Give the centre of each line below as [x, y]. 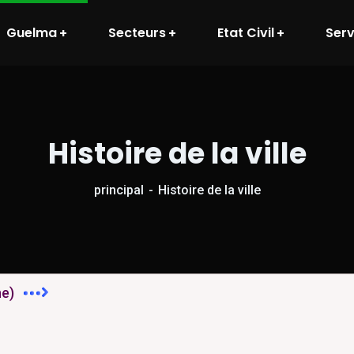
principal [119, 190]
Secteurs [137, 32]
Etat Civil [246, 32]
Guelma [32, 32]
